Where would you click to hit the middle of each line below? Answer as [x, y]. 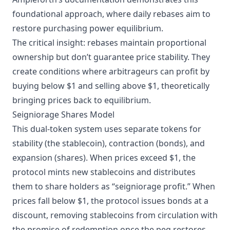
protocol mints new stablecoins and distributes [104, 172]
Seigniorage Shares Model [63, 114]
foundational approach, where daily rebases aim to [111, 14]
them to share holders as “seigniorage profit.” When [114, 186]
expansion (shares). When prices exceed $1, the [104, 158]
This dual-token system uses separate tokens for [107, 129]
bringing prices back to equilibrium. [82, 100]
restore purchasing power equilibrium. [88, 28]
